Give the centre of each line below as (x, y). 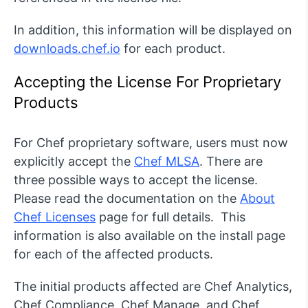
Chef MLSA (167, 162)
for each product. (173, 49)
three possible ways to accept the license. (136, 180)
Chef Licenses (55, 217)
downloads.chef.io (67, 49)
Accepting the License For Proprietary (147, 82)
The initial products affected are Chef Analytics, (153, 287)
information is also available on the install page (150, 236)
